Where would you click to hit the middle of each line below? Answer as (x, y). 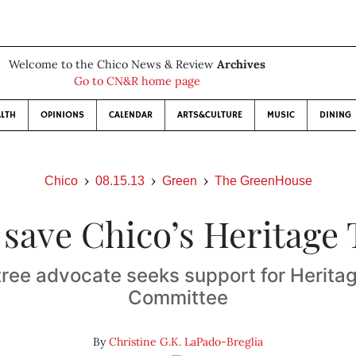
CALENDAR (130, 115)
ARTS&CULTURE (209, 115)
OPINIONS (62, 115)
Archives (241, 64)
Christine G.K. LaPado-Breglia (186, 342)
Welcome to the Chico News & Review (112, 64)
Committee (178, 298)
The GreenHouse (263, 181)
